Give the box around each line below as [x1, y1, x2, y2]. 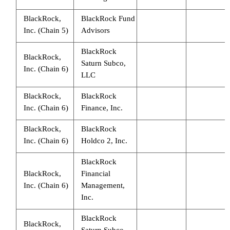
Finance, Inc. [81, 103, 123, 112]
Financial [81, 169, 110, 178]
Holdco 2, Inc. [81, 136, 127, 145]
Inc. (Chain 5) [23, 26, 68, 34]
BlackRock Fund [81, 14, 135, 23]
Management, [81, 181, 125, 189]
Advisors [81, 26, 110, 34]
